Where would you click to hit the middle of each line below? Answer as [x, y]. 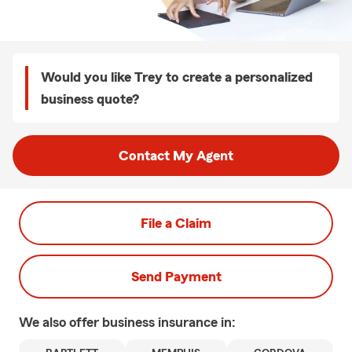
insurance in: [197, 322]
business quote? [90, 99]
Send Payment [176, 277]
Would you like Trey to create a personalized [177, 77]
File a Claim [176, 223]
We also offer [60, 322]
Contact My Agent [176, 156]
